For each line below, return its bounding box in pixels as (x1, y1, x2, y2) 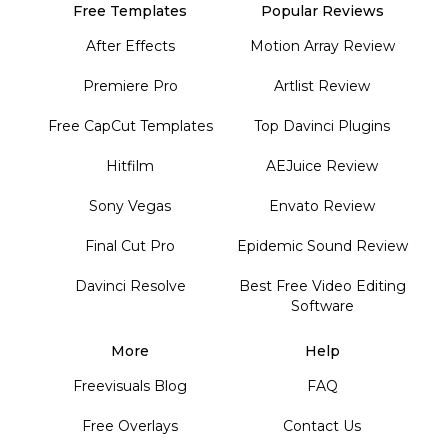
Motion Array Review (249, 36, 395, 55)
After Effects (85, 36, 175, 55)
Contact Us (283, 416, 361, 435)
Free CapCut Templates (47, 116, 213, 135)
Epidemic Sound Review (236, 236, 408, 255)
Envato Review (269, 196, 375, 215)
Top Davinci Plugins (254, 116, 390, 135)
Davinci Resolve (74, 276, 186, 295)
